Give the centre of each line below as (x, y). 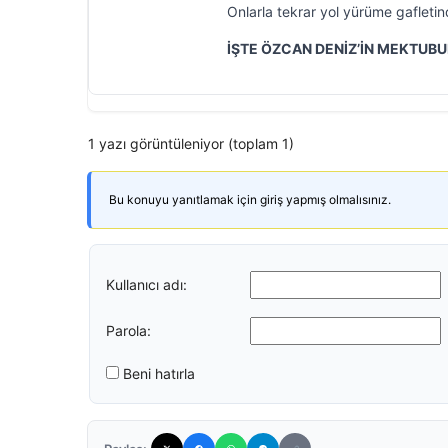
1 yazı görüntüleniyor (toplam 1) (191, 143)
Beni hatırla (159, 373)
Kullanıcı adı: (146, 284)
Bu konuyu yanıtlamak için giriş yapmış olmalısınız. (250, 199)
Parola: (128, 330)
